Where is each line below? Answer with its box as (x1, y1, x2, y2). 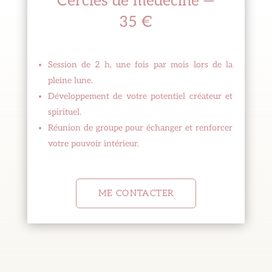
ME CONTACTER (98, 188, 174, 199)
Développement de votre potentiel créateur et (47, 90, 233, 101)
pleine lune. (47, 75, 93, 86)
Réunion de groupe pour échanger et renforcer (47, 122, 233, 133)
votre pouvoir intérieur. (47, 138, 139, 149)
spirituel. (47, 106, 81, 117)
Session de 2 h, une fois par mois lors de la (47, 59, 233, 70)
